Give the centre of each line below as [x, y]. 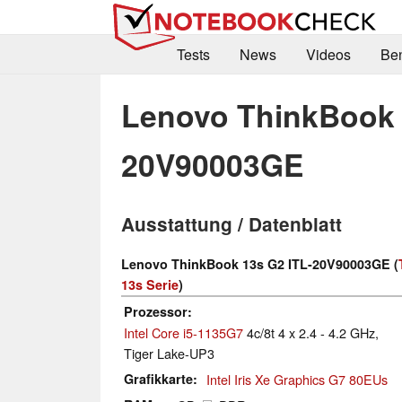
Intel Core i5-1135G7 [184, 333]
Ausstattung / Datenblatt [232, 224]
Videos [328, 55]
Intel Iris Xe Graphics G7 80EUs [297, 380]
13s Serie [150, 285]
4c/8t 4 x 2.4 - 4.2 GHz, [311, 333]
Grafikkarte [158, 379]
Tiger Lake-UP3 [169, 354]
